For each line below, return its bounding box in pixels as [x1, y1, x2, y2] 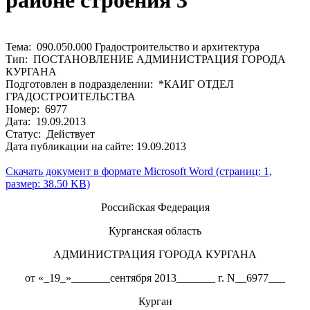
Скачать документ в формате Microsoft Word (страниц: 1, [6, 165, 272, 177]
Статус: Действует [6, 127, 95, 140]
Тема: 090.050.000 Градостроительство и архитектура [6, 40, 259, 53]
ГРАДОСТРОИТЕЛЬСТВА [6, 90, 136, 102]
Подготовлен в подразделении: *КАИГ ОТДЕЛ [6, 77, 234, 90]
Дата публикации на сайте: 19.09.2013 [6, 140, 186, 152]
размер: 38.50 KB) [6, 177, 90, 190]
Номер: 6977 [6, 102, 67, 115]
